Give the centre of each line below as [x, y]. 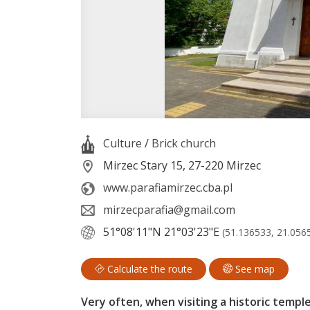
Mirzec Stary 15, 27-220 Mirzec [181, 165]
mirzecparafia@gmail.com [169, 209]
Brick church [184, 143]
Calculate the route [148, 269]
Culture [122, 143]
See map [254, 269]
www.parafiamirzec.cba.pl [168, 187]
